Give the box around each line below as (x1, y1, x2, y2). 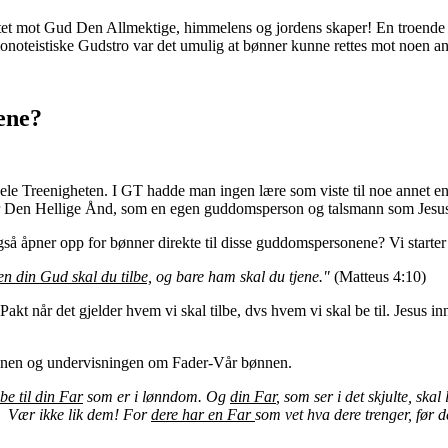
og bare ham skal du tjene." (152, 267, 330, 285)
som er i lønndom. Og (83, 387, 230, 405)
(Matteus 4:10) (330, 267, 426, 285)
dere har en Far (151, 405, 255, 423)
